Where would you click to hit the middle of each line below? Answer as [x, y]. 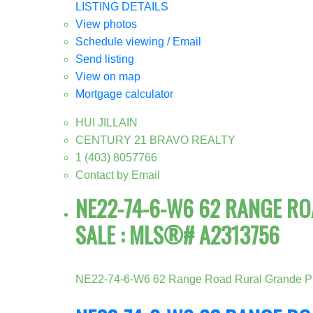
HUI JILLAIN [106, 122]
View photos [106, 24]
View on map [108, 76]
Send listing [104, 59]
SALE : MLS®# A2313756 [177, 234]
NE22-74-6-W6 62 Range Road [155, 279]
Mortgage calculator [124, 94]
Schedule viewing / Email [138, 41]
